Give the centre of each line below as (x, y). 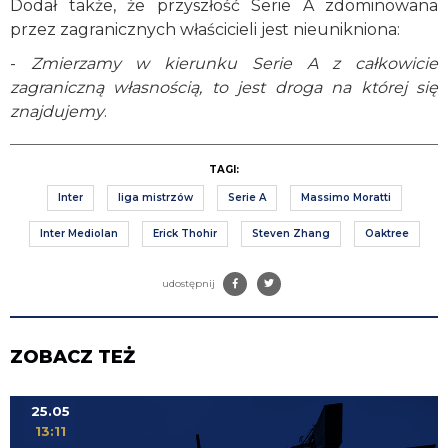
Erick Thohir (184, 233)
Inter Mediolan (78, 233)
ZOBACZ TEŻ (72, 356)
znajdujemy (57, 111)
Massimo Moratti (345, 197)
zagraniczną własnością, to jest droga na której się (224, 87)
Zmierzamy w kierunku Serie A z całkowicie (234, 63)
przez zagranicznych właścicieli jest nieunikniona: (205, 29)
